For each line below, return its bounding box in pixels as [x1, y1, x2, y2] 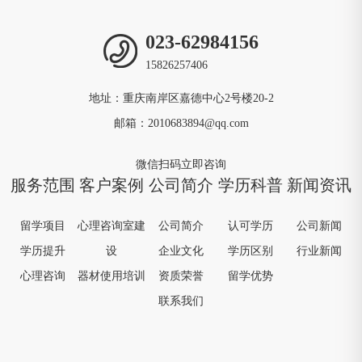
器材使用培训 [78, 270, 146, 282]
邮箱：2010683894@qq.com [113, 117, 249, 129]
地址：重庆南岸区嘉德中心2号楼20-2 [88, 92, 274, 104]
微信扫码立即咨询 [136, 158, 226, 170]
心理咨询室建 [78, 220, 146, 232]
